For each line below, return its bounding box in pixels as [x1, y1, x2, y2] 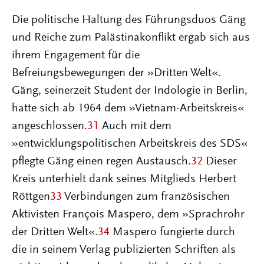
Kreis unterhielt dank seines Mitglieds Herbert [12, 173, 236, 185]
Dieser [203, 156, 237, 167]
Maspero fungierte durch [110, 226, 235, 238]
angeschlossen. [12, 120, 87, 132]
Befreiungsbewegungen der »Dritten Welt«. [12, 67, 221, 79]
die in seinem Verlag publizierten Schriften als [12, 244, 236, 256]
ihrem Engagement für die [12, 49, 140, 61]
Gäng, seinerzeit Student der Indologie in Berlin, [12, 85, 247, 97]
